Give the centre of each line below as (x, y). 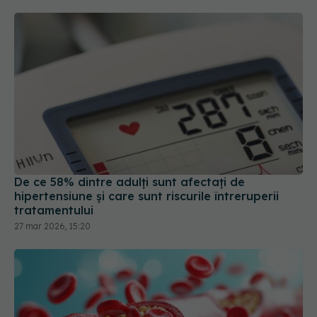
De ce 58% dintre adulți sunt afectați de (129, 182)
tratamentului (54, 211)
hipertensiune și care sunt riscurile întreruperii (146, 196)
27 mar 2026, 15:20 (52, 226)
